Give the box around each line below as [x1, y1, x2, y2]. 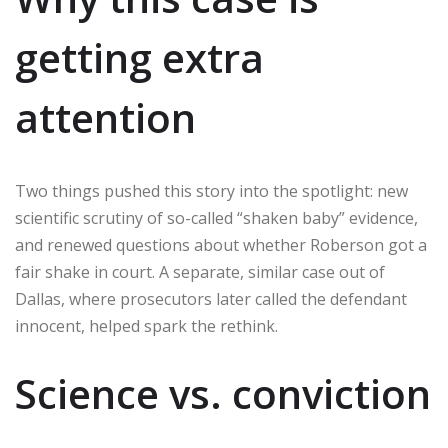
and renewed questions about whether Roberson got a [15, 234, 427, 257]
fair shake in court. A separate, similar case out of [15, 261, 385, 284]
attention [15, 90, 196, 146]
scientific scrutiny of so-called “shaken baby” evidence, [15, 207, 418, 230]
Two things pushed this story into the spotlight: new [15, 180, 408, 203]
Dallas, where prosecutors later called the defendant [15, 288, 407, 311]
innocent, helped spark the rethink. [15, 315, 278, 338]
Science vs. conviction [15, 366, 431, 422]
